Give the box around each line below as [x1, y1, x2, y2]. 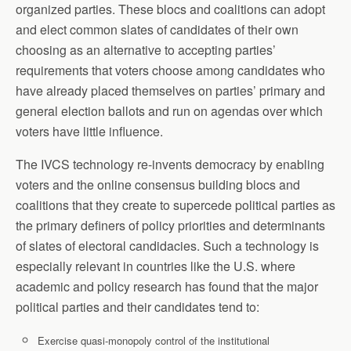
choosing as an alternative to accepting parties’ [16, 40, 276, 59]
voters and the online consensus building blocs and [16, 175, 300, 194]
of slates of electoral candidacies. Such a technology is [16, 236, 319, 255]
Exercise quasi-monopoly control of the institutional [38, 332, 270, 348]
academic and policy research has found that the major [16, 277, 318, 295]
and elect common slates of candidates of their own [16, 20, 299, 38]
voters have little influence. [16, 121, 163, 140]
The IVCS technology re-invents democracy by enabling [16, 154, 324, 173]
